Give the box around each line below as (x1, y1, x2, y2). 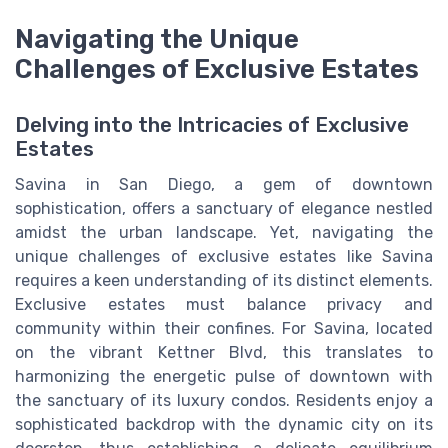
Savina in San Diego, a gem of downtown (15, 174, 433, 194)
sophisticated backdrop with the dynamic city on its (15, 414, 433, 434)
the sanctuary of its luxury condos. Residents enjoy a (15, 390, 433, 410)
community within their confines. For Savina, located (15, 318, 433, 338)
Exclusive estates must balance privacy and (15, 294, 433, 314)
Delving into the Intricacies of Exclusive (15, 112, 409, 137)
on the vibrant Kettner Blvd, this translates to (15, 342, 433, 362)
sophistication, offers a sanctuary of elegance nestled (15, 198, 433, 218)
